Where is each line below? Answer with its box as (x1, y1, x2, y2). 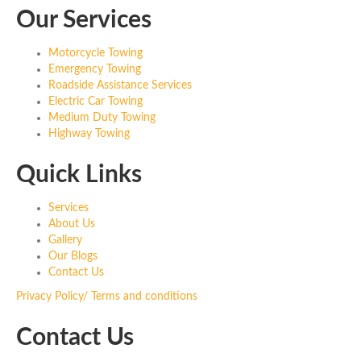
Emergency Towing (48, 63, 141, 75)
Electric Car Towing (48, 95, 143, 107)
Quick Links (16, 162, 142, 187)
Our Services (16, 7, 151, 32)
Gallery (48, 234, 82, 246)
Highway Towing (48, 127, 130, 139)
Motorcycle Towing (48, 47, 143, 59)
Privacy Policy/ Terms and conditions (16, 290, 197, 302)
